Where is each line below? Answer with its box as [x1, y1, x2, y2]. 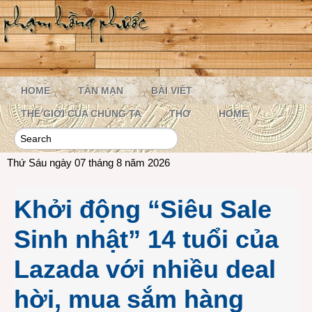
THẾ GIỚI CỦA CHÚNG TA [21, 108, 141, 119]
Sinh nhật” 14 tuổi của [14, 225, 279, 253]
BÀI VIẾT [151, 85, 192, 96]
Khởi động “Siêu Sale [14, 195, 272, 224]
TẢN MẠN [78, 85, 123, 96]
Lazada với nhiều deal [14, 255, 276, 283]
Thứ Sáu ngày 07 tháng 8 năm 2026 [7, 157, 170, 169]
